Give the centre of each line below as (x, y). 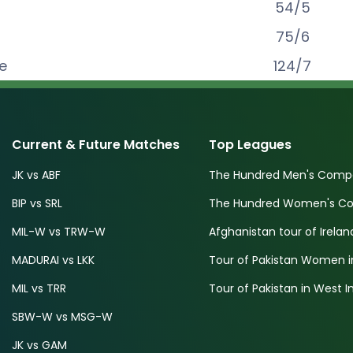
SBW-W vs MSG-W (63, 317)
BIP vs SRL (37, 203)
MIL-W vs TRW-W (59, 232)
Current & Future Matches (96, 145)
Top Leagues (250, 145)
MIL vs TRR (39, 288)
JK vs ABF (37, 175)
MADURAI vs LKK (54, 260)
